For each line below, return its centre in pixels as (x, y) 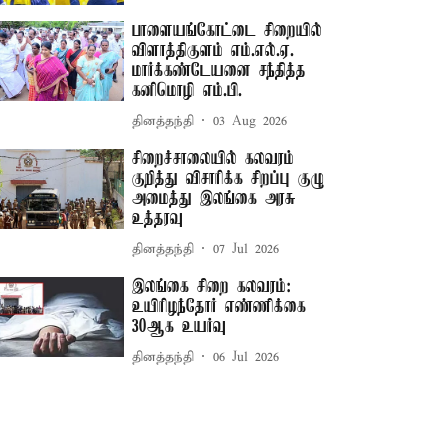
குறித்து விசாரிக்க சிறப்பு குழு (228, 179)
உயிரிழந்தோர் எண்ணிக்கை (219, 307)
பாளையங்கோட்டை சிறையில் (227, 31)
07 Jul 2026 (246, 249)
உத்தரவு (158, 219)
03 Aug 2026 (250, 121)
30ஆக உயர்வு (179, 327)
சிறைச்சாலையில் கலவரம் (213, 159)
